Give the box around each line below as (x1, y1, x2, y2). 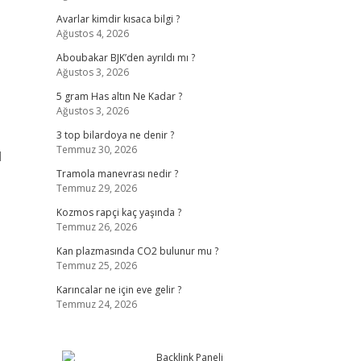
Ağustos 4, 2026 (56, 27, 129, 40)
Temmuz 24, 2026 (56, 297, 137, 311)
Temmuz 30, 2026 (56, 143, 137, 156)
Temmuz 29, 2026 (56, 181, 137, 195)
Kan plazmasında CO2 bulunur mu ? (56, 244, 218, 258)
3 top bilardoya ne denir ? (56, 128, 174, 142)
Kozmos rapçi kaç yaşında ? (56, 205, 181, 219)
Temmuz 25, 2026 (56, 259, 137, 272)
